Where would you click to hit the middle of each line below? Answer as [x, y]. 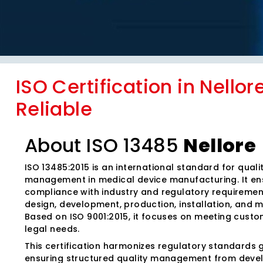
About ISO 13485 [104, 145]
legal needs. [52, 229]
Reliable [54, 109]
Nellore [220, 145]
